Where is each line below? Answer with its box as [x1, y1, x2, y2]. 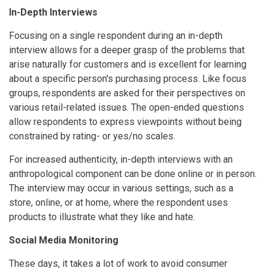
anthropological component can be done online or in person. [9, 167, 257, 179]
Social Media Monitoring [9, 234, 118, 246]
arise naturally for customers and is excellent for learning [9, 58, 246, 70]
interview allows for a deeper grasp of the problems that [9, 44, 245, 56]
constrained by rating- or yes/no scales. [9, 130, 175, 142]
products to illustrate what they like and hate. [9, 211, 195, 223]
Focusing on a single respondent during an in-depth [9, 29, 223, 41]
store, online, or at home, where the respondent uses [9, 196, 228, 208]
